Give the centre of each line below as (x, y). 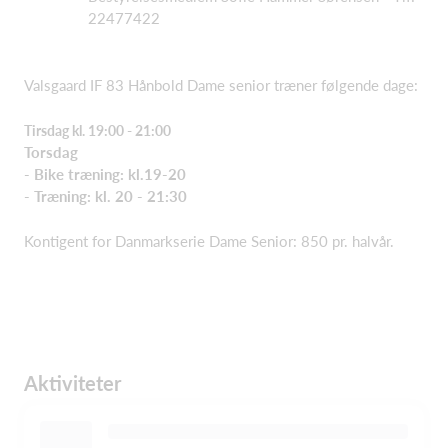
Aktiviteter (72, 382)
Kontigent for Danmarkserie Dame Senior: (162, 240)
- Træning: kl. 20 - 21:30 (105, 196)
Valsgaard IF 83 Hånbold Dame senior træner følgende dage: (221, 84)
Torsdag (51, 152)
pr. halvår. (363, 240)
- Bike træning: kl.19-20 (105, 174)
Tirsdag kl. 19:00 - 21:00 (99, 130)
